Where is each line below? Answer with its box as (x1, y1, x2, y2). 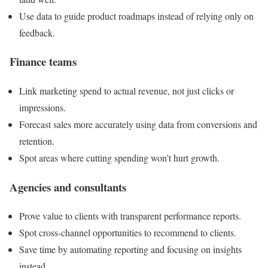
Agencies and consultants (10, 178, 126, 195)
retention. (19, 134, 54, 147)
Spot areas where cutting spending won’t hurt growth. (19, 151, 220, 164)
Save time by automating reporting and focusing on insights (19, 243, 242, 256)
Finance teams (10, 53, 77, 70)
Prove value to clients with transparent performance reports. (19, 209, 241, 223)
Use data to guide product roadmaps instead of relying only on (19, 9, 254, 22)
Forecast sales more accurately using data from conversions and (19, 117, 257, 130)
